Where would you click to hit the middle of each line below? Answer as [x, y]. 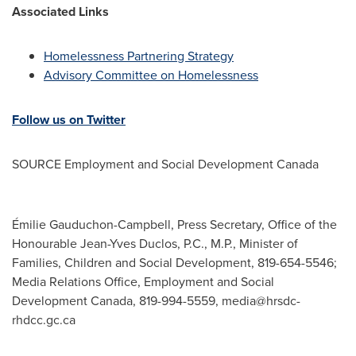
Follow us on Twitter [69, 120]
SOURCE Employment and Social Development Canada [165, 164]
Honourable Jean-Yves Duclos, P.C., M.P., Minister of [155, 244]
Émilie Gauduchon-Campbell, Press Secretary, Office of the [174, 224]
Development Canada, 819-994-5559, [117, 301]
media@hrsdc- [261, 301]
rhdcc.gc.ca [44, 320]
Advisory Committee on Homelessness [151, 75]
